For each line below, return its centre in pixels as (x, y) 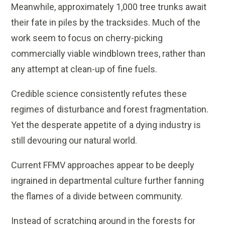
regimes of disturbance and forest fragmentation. (110, 109)
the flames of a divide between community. (97, 196)
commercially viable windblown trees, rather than (108, 54)
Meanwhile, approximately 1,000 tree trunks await (109, 7)
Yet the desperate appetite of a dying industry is (106, 125)
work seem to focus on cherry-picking (87, 38)
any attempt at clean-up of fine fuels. (84, 69)
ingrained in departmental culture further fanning (108, 181)
